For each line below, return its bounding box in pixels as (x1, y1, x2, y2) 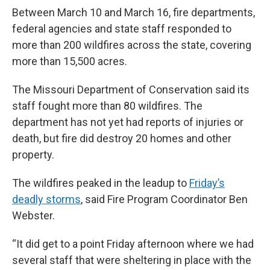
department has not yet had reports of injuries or (12, 115, 243, 128)
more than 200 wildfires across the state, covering (12, 38, 251, 51)
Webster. (12, 209, 55, 222)
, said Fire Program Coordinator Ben (81, 192, 248, 206)
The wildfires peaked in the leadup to (12, 176, 189, 189)
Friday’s (189, 176, 225, 189)
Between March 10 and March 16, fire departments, (12, 5, 255, 19)
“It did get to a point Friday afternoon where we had (12, 237, 254, 250)
